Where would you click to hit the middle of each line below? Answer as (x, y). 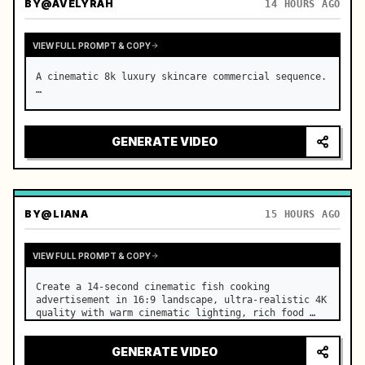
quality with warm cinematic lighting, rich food (170, 313)
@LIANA (65, 214)
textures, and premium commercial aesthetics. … (167, 326)
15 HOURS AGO (303, 214)
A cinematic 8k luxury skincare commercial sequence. (181, 77)
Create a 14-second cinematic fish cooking (153, 287)
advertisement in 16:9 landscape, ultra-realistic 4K (181, 300)
